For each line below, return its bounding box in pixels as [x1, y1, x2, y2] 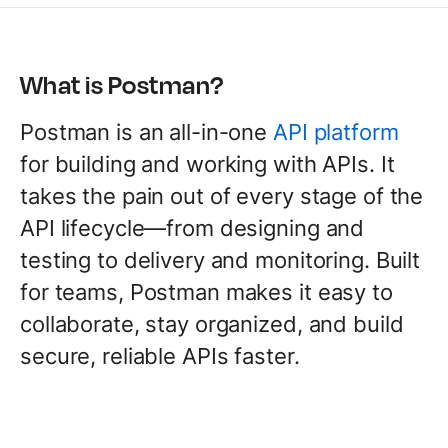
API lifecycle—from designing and [20, 214, 365, 241]
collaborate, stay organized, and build [20, 310, 404, 337]
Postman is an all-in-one [20, 118, 274, 145]
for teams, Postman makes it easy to [20, 278, 393, 305]
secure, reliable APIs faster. [20, 342, 300, 369]
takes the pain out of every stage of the [20, 182, 424, 209]
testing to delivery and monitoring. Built [20, 246, 421, 273]
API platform [273, 118, 399, 145]
